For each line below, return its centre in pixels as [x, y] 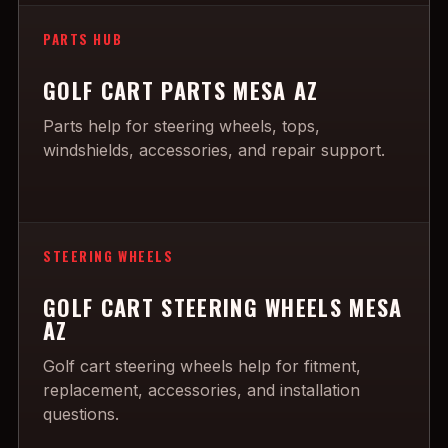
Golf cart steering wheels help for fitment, [202, 366]
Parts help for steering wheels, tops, [181, 126]
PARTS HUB [83, 39]
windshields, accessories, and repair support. [214, 150]
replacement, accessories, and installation [201, 390]
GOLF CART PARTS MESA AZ [181, 90]
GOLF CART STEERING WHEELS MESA [223, 307]
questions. [81, 414]
